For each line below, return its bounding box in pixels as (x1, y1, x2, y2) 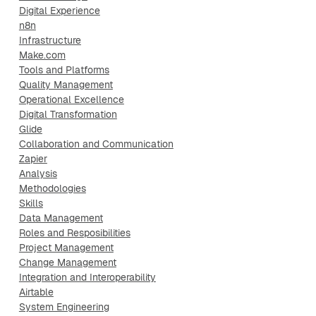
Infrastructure (18, 34, 81, 47)
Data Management (18, 212, 103, 224)
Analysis (18, 167, 57, 180)
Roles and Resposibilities (18, 226, 130, 239)
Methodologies (18, 182, 86, 195)
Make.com (18, 49, 66, 61)
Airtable (18, 286, 54, 298)
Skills (18, 197, 43, 209)
